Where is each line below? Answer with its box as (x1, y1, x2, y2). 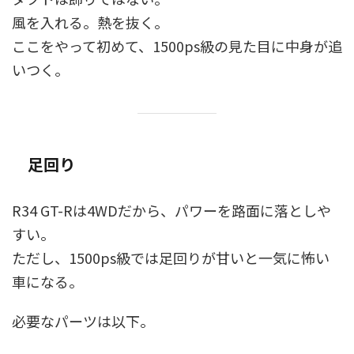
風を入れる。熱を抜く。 (12, 12, 168, 33)
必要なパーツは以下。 (12, 311, 154, 332)
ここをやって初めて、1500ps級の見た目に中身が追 (12, 36, 342, 57)
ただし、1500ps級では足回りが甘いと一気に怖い (12, 247, 330, 269)
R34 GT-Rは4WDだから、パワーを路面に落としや (12, 200, 331, 221)
